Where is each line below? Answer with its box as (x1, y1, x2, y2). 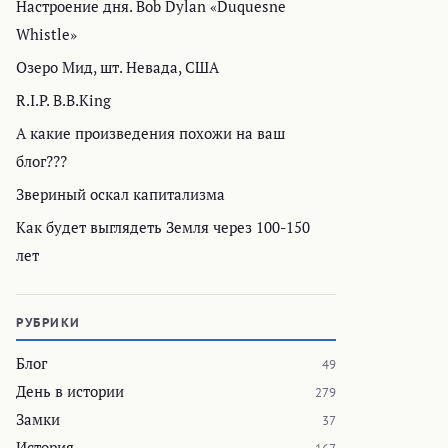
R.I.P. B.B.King (16, 90, 111, 111)
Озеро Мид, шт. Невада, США (16, 57, 219, 78)
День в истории (16, 381, 124, 402)
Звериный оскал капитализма (16, 184, 225, 205)
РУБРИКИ (16, 314, 81, 332)
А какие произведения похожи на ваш (16, 123, 285, 144)
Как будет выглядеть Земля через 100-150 (16, 217, 310, 238)
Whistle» (16, 24, 77, 45)
